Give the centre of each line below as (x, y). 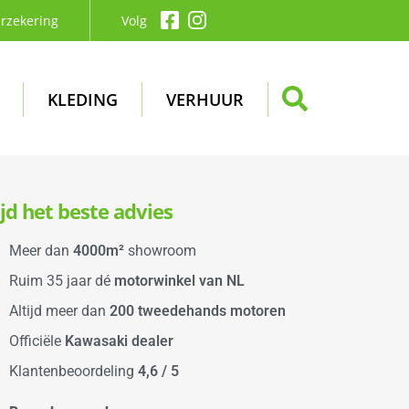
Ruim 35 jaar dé (62, 280)
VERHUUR (205, 100)
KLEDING (83, 100)
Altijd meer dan (60, 310)
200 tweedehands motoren (198, 310)
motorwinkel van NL (180, 280)
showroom (161, 250)
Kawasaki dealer (120, 341)
